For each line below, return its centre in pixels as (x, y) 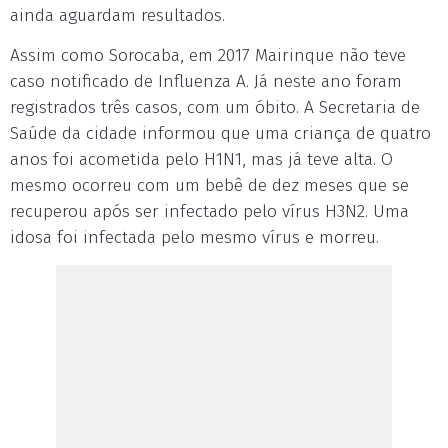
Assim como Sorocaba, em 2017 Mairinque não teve (208, 55)
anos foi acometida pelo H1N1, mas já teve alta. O (201, 159)
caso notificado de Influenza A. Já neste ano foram (206, 81)
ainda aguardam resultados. (117, 15)
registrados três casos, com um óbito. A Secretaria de (215, 107)
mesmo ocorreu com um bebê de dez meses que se (209, 185)
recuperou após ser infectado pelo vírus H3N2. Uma (209, 211)
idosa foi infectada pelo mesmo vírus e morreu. (194, 237)
